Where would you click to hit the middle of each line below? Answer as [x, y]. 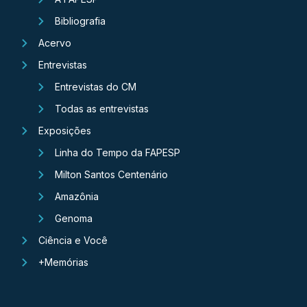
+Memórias [63, 262]
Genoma [74, 219]
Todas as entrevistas [102, 109]
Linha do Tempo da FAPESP [118, 153]
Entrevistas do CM [96, 87]
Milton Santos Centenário [111, 175]
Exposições [65, 131]
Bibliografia [80, 21]
